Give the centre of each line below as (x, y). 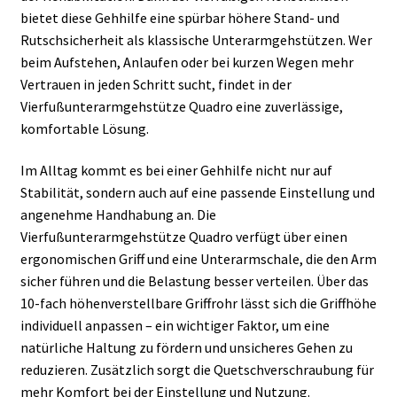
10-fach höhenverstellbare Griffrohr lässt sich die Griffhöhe (198, 304)
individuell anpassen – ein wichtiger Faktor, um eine (175, 326)
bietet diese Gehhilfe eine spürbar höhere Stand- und (179, 17)
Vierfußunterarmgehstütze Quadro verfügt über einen (183, 237)
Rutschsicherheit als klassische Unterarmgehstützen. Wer (196, 39)
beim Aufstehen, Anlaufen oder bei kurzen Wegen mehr (187, 62)
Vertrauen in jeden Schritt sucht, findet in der (156, 84)
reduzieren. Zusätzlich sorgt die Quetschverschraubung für (197, 370)
